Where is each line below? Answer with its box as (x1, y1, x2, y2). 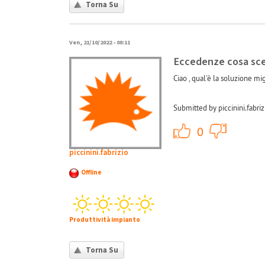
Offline (81, 167, 102, 177)
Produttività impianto (69, 215, 140, 224)
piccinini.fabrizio (69, 147, 128, 158)
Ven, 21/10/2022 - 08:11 (69, 38, 130, 47)
